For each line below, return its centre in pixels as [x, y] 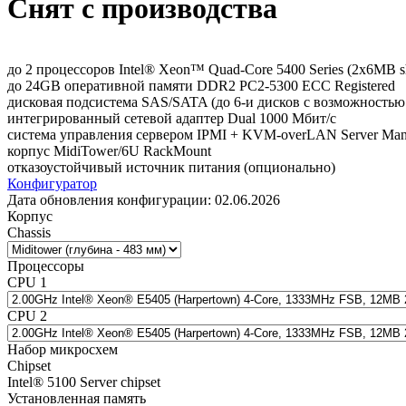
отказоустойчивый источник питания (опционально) [171, 167]
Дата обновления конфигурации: [111, 199]
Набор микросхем [63, 349]
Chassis [29, 232]
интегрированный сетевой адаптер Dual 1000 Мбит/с [172, 118]
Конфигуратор [52, 183]
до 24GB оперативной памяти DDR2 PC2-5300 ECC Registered [201, 85]
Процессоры [46, 266]
